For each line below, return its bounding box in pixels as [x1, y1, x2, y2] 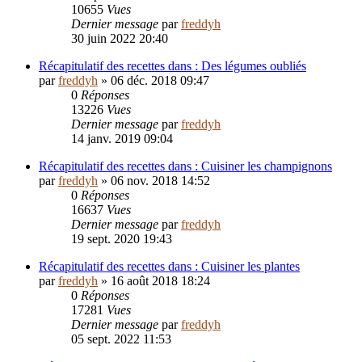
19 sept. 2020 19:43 [71, 232, 172, 246]
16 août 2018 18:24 [111, 274, 210, 288]
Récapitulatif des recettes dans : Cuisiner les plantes [39, 259, 300, 274]
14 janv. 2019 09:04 [71, 132, 173, 146]
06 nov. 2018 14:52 [111, 174, 210, 188]
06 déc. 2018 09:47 [111, 74, 209, 88]
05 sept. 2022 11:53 [71, 332, 171, 347]
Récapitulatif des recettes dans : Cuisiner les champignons [39, 159, 332, 174]
